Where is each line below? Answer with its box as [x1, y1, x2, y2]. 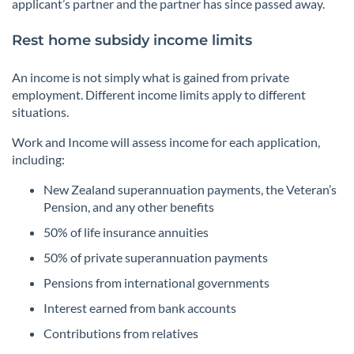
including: [12, 152, 65, 168]
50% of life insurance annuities [43, 224, 209, 240]
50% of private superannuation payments [43, 250, 268, 265]
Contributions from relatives [43, 326, 198, 341]
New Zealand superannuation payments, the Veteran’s [43, 182, 337, 198]
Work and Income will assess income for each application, [12, 134, 320, 150]
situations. [12, 104, 69, 120]
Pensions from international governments [43, 275, 269, 291]
